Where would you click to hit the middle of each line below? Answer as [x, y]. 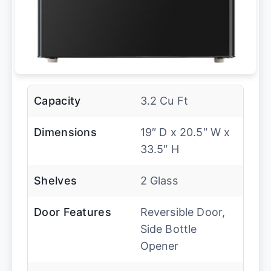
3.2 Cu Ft [164, 100]
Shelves [56, 180]
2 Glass [159, 180]
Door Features [73, 212]
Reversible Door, [183, 212]
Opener [159, 246]
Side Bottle [168, 229]
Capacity [57, 100]
